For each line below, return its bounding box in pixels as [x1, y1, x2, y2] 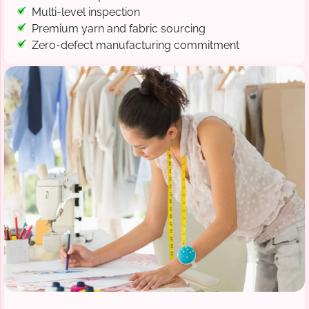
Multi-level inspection [32, 6, 140, 19]
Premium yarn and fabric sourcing [32, 22, 206, 36]
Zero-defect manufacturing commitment [32, 39, 239, 52]
